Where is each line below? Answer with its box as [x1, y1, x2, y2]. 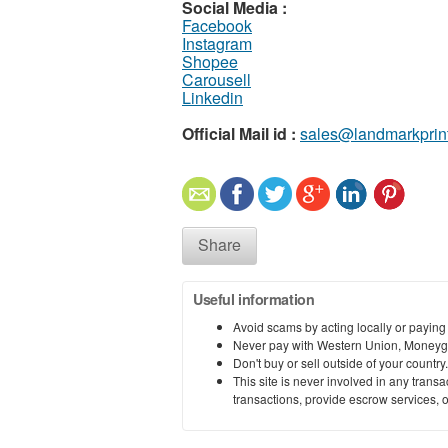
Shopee [182, 49, 238, 73]
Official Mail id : [182, 121, 296, 145]
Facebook [182, 13, 252, 37]
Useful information [193, 288, 315, 309]
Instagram [182, 31, 252, 55]
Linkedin [182, 85, 243, 109]
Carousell [182, 67, 251, 91]
